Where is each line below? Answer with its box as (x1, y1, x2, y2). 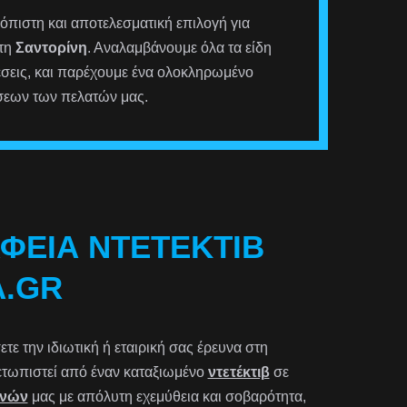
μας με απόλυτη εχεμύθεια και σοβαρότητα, (27, 389, 306, 405)
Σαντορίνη (15, 40, 87, 56)
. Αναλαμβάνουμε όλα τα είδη (86, 40, 272, 56)
